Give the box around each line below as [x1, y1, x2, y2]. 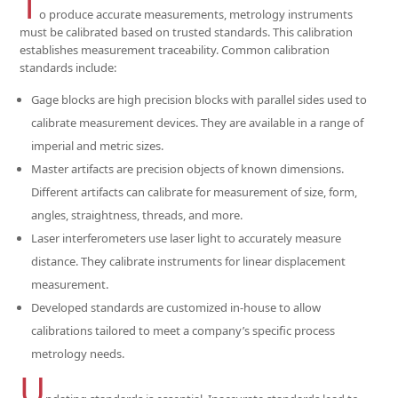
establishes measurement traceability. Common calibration [20, 42, 330, 58]
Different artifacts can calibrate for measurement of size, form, [31, 184, 358, 200]
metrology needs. [31, 346, 125, 362]
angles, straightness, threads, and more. [31, 207, 243, 223]
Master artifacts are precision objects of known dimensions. [31, 161, 345, 177]
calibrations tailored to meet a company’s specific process [31, 322, 336, 338]
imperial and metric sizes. [31, 138, 164, 154]
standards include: [20, 60, 117, 76]
